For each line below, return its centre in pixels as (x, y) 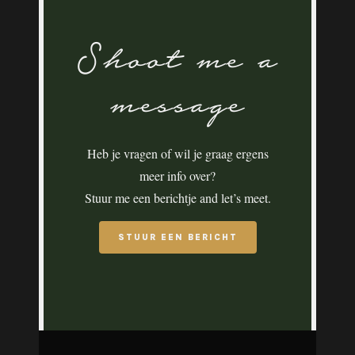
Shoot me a (177, 65)
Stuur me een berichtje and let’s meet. (177, 198)
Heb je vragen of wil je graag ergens (177, 154)
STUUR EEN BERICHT (177, 238)
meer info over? (177, 176)
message (177, 109)
